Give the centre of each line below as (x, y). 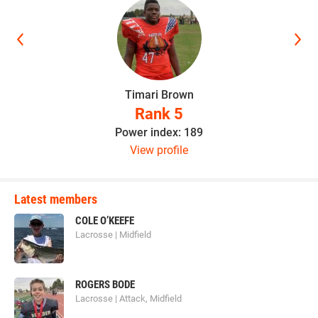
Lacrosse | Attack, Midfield (128, 298)
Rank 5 (159, 114)
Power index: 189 (159, 132)
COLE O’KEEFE (105, 220)
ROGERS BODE (105, 284)
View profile (159, 150)
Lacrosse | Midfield (113, 234)
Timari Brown (159, 94)
